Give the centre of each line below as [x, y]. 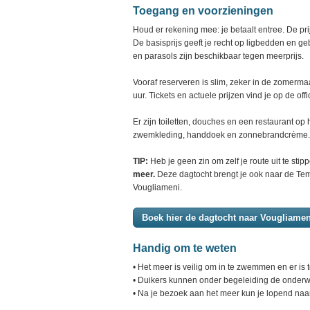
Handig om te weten [185, 248]
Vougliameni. [157, 188]
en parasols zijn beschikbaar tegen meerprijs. [218, 56]
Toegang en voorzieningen [203, 11]
